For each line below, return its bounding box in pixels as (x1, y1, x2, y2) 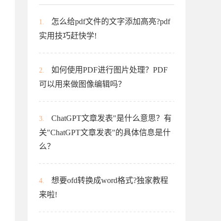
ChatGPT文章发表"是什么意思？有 (51, 114, 172, 122)
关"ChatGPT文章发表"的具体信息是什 (39, 128, 171, 137)
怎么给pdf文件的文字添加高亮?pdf (51, 17, 170, 26)
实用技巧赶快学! (39, 32, 97, 40)
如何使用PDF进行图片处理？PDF (51, 66, 168, 74)
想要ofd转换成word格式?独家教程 (51, 176, 168, 184)
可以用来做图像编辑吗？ (39, 80, 126, 88)
